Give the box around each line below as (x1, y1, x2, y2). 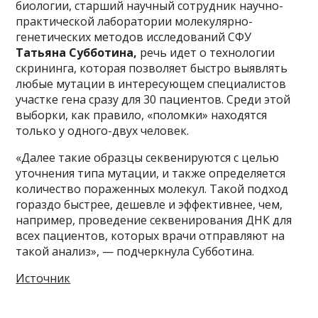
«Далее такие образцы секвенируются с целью (16, 150, 280, 166)
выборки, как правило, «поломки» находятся (16, 107, 268, 124)
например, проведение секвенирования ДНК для (16, 212, 292, 229)
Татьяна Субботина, (16, 45, 138, 61)
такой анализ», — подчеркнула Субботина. (16, 243, 255, 260)
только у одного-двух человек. (16, 123, 190, 139)
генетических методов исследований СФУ (16, 29, 252, 45)
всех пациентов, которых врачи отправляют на (16, 228, 285, 244)
